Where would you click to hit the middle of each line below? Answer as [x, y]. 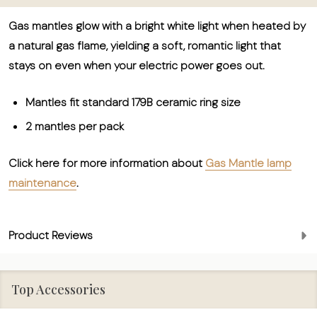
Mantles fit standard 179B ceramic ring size [133, 102]
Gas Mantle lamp [248, 163]
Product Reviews [51, 235]
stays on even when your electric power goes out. [137, 65]
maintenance [42, 183]
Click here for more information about [105, 163]
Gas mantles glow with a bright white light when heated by [157, 26]
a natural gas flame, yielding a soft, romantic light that [145, 46]
